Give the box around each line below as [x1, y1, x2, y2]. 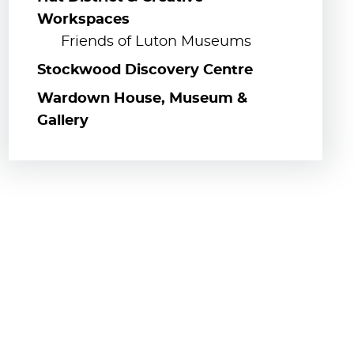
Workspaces [36, 12, 130, 27]
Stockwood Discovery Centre [36, 62, 253, 77]
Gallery [36, 113, 88, 128]
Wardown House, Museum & [36, 91, 247, 106]
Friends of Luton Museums [60, 34, 251, 49]
